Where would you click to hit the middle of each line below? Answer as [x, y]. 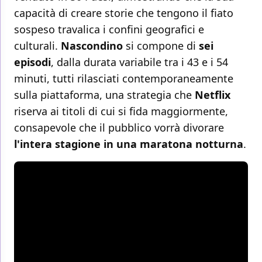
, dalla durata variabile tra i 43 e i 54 [139, 62]
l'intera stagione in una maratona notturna [129, 144]
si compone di [161, 46]
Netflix [213, 95]
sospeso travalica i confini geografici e [109, 30]
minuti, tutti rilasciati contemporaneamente [124, 79]
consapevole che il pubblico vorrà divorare [119, 128]
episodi [32, 62]
